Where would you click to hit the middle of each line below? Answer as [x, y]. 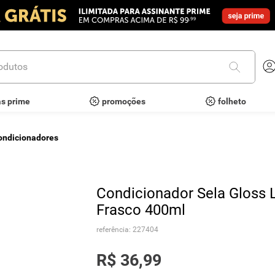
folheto [232, 101]
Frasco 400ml [141, 210]
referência [113, 230]
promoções [124, 101]
